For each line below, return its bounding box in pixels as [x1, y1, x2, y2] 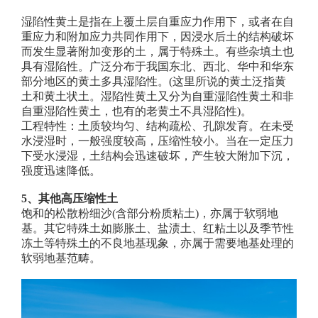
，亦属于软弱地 [198, 207, 278, 219]
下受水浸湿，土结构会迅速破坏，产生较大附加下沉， [21, 149, 294, 162]
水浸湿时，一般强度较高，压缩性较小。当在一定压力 [21, 134, 294, 147]
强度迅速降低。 [21, 164, 101, 177]
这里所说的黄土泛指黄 [172, 75, 286, 87]
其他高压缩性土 [38, 192, 118, 204]
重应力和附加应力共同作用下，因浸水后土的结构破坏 [21, 30, 294, 43]
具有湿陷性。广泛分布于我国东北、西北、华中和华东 [21, 60, 294, 72]
